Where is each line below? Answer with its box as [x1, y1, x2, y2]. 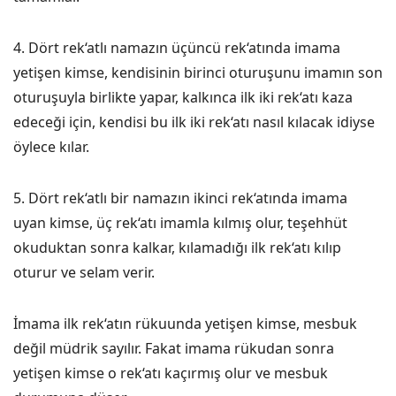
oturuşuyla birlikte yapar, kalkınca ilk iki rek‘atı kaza [13, 88, 353, 107]
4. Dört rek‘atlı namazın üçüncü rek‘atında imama [13, 38, 340, 57]
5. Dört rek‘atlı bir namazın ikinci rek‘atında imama [13, 188, 347, 208]
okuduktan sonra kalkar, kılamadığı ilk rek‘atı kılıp [13, 238, 341, 257]
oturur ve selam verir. [13, 263, 155, 282]
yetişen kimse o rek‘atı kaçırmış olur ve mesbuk [13, 363, 328, 383]
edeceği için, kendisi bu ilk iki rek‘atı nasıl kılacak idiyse [13, 112, 375, 132]
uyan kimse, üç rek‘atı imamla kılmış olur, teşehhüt [13, 213, 347, 232]
